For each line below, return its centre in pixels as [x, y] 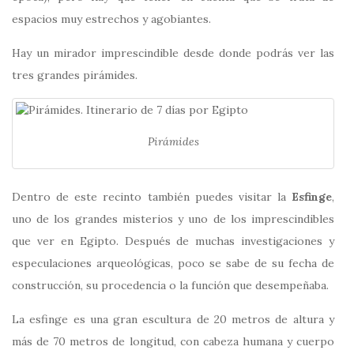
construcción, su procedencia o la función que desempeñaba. [170, 286]
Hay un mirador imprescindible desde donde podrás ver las [173, 53]
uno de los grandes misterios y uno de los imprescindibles [173, 219]
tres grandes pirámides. [75, 75]
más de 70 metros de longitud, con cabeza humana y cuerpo [173, 342]
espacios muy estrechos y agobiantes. [111, 19]
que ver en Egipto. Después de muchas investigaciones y [173, 241]
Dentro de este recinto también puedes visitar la [152, 197]
